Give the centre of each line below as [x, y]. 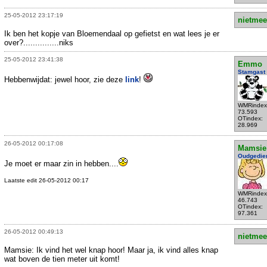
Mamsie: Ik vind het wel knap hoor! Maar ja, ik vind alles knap [111, 250]
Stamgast [251, 72]
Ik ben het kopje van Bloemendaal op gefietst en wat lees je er [112, 34]
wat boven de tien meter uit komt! [62, 259]
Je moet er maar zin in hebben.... [61, 163]
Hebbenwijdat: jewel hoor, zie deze [65, 79]
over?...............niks [39, 43]
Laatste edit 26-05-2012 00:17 [46, 180]
